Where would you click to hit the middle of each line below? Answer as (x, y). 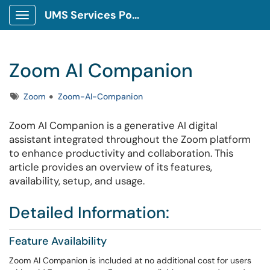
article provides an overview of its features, (111, 167)
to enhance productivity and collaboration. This (121, 153)
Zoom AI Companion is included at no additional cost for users (130, 260)
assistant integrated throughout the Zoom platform (130, 139)
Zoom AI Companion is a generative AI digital (113, 125)
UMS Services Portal (136, 15)
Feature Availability (58, 241)
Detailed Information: (89, 212)
